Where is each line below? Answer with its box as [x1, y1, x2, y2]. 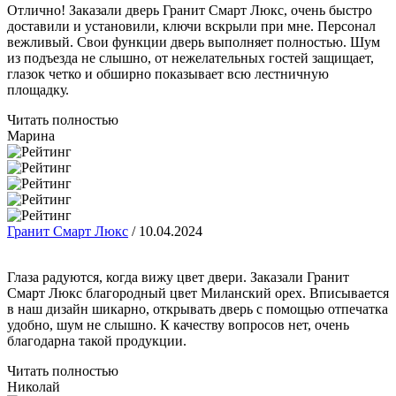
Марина [7, 128, 55, 143]
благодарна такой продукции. [7, 333, 187, 348]
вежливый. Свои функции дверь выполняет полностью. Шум [7, 34, 380, 49]
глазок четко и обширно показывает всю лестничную [7, 66, 329, 81]
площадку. [7, 82, 69, 97]
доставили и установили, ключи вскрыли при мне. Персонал [7, 19, 376, 34]
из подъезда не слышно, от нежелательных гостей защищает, [7, 50, 374, 65]
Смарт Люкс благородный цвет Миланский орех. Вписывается [7, 286, 389, 301]
